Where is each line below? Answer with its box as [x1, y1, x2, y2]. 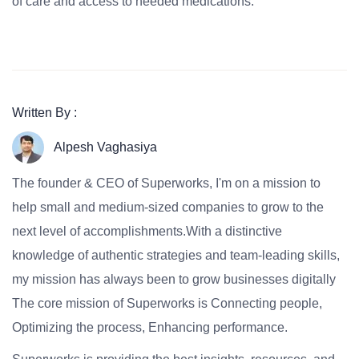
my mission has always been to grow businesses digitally [12, 272, 336, 286]
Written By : [12, 106, 77, 119]
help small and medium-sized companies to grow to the [12, 200, 324, 214]
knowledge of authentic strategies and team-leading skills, [12, 248, 340, 262]
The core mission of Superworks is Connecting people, [12, 296, 322, 310]
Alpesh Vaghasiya [54, 140, 157, 154]
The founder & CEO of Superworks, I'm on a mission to [12, 176, 321, 190]
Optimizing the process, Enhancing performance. [12, 321, 288, 334]
